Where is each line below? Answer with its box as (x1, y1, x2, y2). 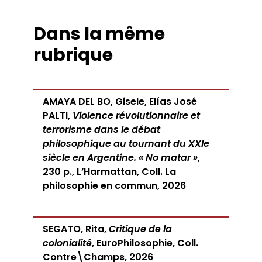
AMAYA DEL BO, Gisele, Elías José (42, 95, 197, 109)
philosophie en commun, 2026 (42, 179, 186, 193)
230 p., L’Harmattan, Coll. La (42, 165, 176, 179)
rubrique (33, 43, 113, 68)
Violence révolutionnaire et (72, 109, 200, 123)
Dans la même (33, 22, 165, 47)
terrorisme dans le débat (42, 123, 160, 137)
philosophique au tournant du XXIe (42, 137, 209, 151)
